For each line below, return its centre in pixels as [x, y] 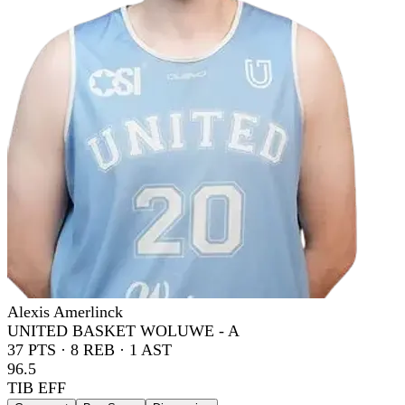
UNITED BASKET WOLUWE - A [123, 330]
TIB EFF [37, 387]
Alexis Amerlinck [65, 311]
